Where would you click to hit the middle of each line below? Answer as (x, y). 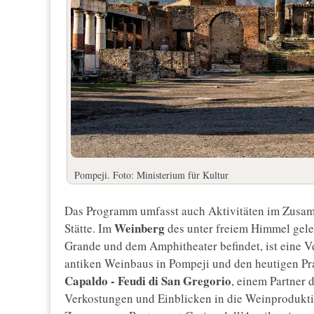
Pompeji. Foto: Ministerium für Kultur (151, 175)
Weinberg (141, 228)
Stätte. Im (89, 228)
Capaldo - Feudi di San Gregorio (148, 281)
